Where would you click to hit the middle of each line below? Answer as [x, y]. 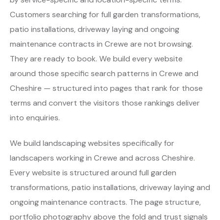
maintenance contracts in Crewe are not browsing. [101, 44]
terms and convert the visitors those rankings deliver [105, 103]
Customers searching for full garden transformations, [105, 15]
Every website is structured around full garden [93, 173]
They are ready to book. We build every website [96, 59]
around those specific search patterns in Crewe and [104, 74]
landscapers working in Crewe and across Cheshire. [102, 158]
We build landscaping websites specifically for [92, 143]
